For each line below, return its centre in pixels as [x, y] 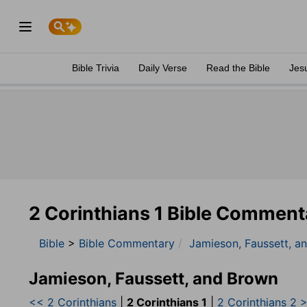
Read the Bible [238, 68]
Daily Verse [163, 68]
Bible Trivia [96, 68]
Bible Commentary [127, 243]
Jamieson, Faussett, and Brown [153, 279]
